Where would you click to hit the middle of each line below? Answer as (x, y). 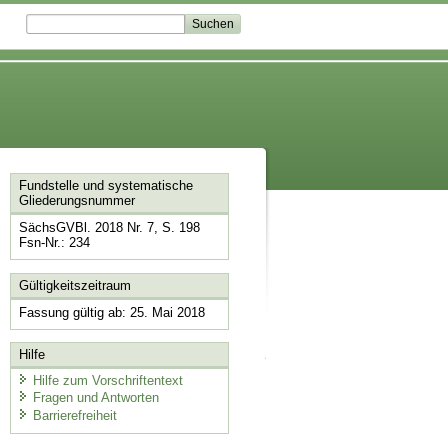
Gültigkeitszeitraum (74, 285)
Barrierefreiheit (74, 415)
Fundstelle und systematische (105, 186)
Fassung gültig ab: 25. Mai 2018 (111, 312)
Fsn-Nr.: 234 (54, 243)
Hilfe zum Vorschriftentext (107, 380)
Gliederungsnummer (76, 201)
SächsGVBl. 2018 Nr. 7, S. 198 (109, 228)
